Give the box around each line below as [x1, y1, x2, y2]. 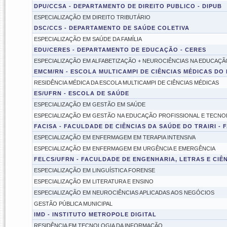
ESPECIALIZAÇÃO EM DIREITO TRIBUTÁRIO [33, 14, 150, 20]
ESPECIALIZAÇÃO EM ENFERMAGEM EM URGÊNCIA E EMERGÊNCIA [33, 145, 215, 152]
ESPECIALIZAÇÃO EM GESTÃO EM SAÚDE [33, 101, 145, 107]
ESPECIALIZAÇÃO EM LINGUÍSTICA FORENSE [33, 167, 155, 173]
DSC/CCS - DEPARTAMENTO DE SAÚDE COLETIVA [33, 25, 190, 31]
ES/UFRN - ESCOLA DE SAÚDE [33, 90, 129, 96]
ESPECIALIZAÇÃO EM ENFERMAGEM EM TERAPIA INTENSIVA [33, 134, 196, 140]
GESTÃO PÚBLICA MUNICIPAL [33, 201, 112, 207]
